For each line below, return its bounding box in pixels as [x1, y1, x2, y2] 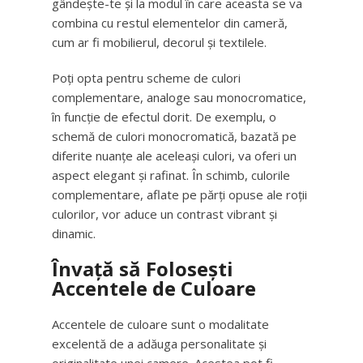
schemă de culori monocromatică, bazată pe [52, 128, 297, 144]
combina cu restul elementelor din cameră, [52, 15, 288, 31]
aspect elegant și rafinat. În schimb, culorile [52, 167, 290, 183]
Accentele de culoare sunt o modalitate [52, 316, 269, 332]
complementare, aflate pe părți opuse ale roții [52, 186, 307, 203]
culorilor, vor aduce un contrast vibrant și [52, 206, 277, 222]
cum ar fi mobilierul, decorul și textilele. [52, 34, 267, 50]
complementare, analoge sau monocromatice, [52, 89, 306, 105]
